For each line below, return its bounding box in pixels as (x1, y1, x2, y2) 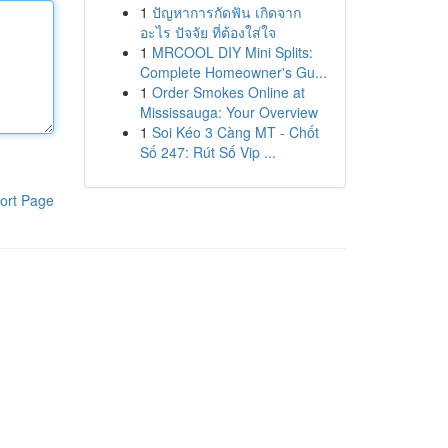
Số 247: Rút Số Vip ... (139, 142, 276, 162)
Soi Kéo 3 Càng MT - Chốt (151, 122, 319, 142)
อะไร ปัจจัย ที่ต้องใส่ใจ (139, 22, 276, 42)
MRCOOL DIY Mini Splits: (151, 42, 313, 62)
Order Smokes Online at (151, 82, 305, 102)
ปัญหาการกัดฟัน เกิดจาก (151, 2, 301, 22)
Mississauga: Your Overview (139, 102, 318, 122)
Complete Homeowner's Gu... (139, 62, 327, 82)
